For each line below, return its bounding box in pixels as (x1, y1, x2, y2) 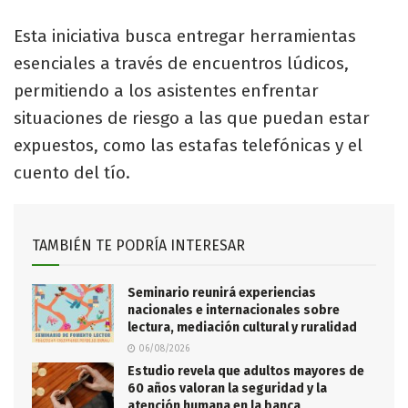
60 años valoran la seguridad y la (127, 380, 327, 396)
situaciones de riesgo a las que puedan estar (14, 107, 370, 128)
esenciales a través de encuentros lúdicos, (14, 52, 349, 74)
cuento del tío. (14, 161, 130, 183)
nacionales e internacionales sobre (127, 301, 340, 318)
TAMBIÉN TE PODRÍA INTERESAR (32, 236, 245, 254)
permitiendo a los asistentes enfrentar (14, 79, 319, 101)
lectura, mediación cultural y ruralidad (127, 319, 357, 335)
